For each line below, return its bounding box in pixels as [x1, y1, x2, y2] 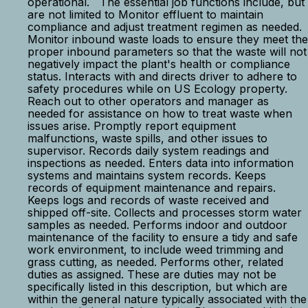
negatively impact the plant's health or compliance [27, 57, 290, 71]
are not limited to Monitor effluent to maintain [27, 8, 263, 21]
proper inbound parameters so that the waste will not [27, 45, 307, 58]
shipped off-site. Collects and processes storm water [27, 206, 302, 219]
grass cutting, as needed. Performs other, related [27, 255, 283, 269]
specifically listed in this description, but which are [27, 280, 287, 294]
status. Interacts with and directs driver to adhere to [27, 69, 297, 83]
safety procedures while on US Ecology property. [27, 82, 287, 96]
